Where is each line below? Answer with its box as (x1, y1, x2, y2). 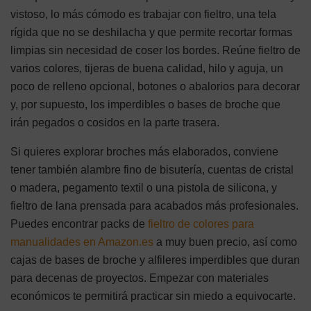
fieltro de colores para (148, 218, 254, 230)
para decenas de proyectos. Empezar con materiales (10, 272, 269, 285)
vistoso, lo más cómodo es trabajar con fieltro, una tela (10, 8, 276, 21)
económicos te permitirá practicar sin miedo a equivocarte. (10, 290, 296, 303)
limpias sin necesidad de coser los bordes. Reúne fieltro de (10, 44, 301, 57)
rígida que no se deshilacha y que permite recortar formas (10, 26, 292, 39)
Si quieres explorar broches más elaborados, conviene (10, 146, 278, 158)
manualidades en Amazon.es (10, 236, 153, 249)
